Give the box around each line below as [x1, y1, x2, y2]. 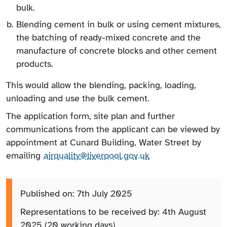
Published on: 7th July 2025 [20, 188, 132, 200]
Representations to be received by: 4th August [20, 206, 206, 217]
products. [16, 58, 53, 69]
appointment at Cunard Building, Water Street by [6, 137, 201, 148]
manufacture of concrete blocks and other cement [16, 45, 217, 56]
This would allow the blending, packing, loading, [6, 79, 196, 91]
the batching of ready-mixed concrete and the [16, 31, 201, 43]
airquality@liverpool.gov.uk [44, 150, 149, 162]
